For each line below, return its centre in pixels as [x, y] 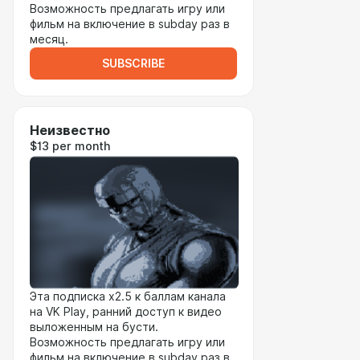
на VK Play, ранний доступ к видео [126, 312]
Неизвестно [70, 131]
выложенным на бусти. [94, 327]
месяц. [49, 39]
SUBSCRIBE [133, 63]
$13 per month [70, 146]
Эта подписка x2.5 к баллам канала [128, 297]
